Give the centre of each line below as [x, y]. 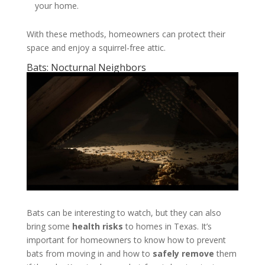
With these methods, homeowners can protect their [126, 34]
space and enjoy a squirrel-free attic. [96, 48]
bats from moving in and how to [89, 254]
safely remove [183, 254]
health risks [97, 227]
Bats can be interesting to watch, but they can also [124, 213]
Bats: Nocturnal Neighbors [86, 68]
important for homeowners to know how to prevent [126, 240]
